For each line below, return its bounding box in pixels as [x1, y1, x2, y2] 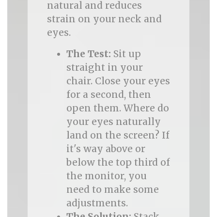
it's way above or [66, 143, 145, 155]
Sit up [110, 48, 141, 60]
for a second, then [66, 89, 151, 100]
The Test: [66, 48, 111, 60]
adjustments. [66, 197, 128, 209]
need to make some [66, 184, 159, 195]
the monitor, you [66, 170, 147, 182]
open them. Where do [66, 102, 169, 114]
